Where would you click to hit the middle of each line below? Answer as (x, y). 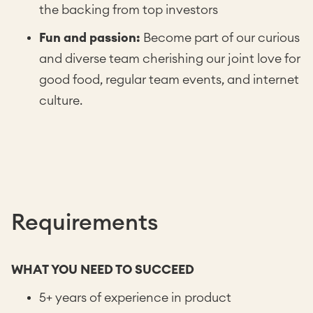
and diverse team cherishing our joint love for (170, 59)
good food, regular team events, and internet (169, 80)
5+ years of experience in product (135, 298)
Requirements (85, 223)
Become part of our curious (220, 38)
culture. (61, 101)
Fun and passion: (90, 38)
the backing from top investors (129, 10)
